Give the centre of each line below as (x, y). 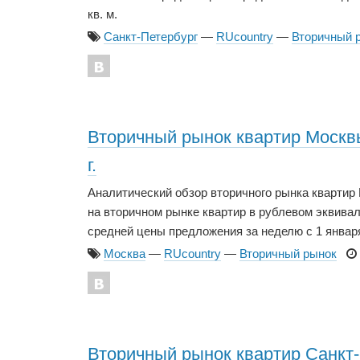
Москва (125, 254)
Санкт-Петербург (151, 37)
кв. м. (102, 14)
